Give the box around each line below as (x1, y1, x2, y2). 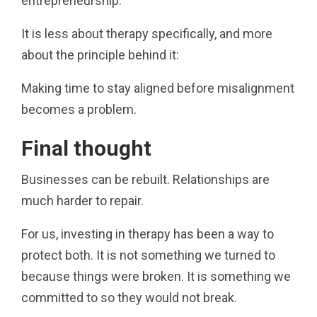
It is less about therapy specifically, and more (21, 25, 272, 41)
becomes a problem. (21, 101, 137, 117)
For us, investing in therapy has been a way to (21, 226, 274, 241)
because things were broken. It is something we (21, 268, 291, 284)
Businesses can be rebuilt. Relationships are (21, 171, 270, 187)
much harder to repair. (21, 192, 144, 208)
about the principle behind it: (21, 47, 179, 62)
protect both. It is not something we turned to (21, 247, 275, 263)
